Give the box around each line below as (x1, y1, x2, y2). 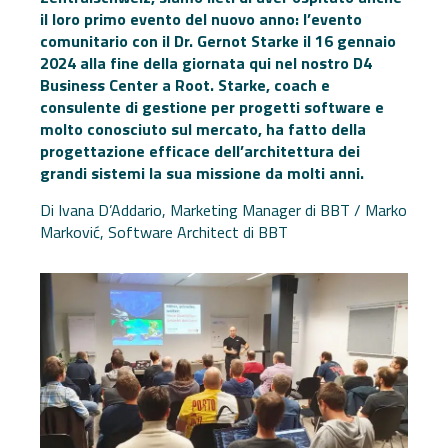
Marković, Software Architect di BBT (40, 220, 288, 244)
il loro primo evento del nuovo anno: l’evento (40, 7, 362, 31)
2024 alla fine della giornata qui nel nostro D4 (40, 51, 372, 75)
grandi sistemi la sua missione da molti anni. (40, 161, 364, 185)
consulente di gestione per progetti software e (40, 95, 384, 119)
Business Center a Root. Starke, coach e (40, 73, 330, 97)
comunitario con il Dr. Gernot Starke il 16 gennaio (40, 29, 396, 53)
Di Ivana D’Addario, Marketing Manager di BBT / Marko (40, 198, 407, 222)
